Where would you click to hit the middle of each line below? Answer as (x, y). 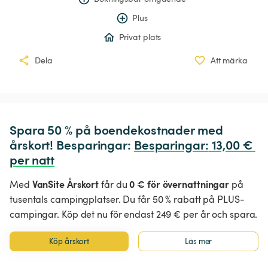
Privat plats (140, 37)
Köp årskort (69, 241)
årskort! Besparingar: (72, 145)
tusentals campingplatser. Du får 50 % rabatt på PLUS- (127, 200)
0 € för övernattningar (179, 184)
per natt (32, 160)
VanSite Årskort (66, 184)
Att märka (229, 60)
